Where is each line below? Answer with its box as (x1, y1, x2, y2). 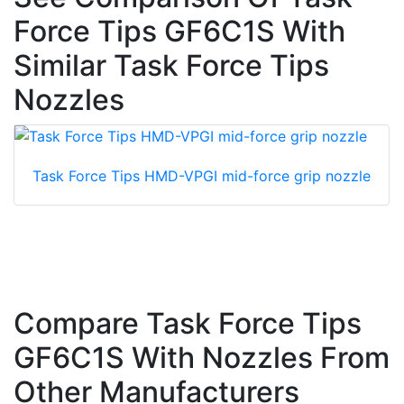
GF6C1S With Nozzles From (14, 340, 390, 376)
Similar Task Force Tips (14, 48, 329, 84)
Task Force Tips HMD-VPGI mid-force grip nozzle (32, 167, 371, 186)
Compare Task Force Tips (14, 306, 362, 342)
